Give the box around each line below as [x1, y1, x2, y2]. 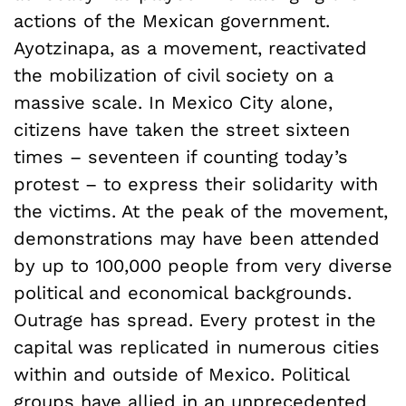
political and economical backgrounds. [14, 281, 352, 304]
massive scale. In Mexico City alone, [14, 91, 333, 113]
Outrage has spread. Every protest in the [14, 308, 376, 331]
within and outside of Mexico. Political [14, 362, 349, 385]
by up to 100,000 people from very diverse [14, 254, 392, 276]
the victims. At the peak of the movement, [14, 199, 388, 222]
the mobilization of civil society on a [14, 63, 333, 86]
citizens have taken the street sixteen [14, 118, 350, 140]
